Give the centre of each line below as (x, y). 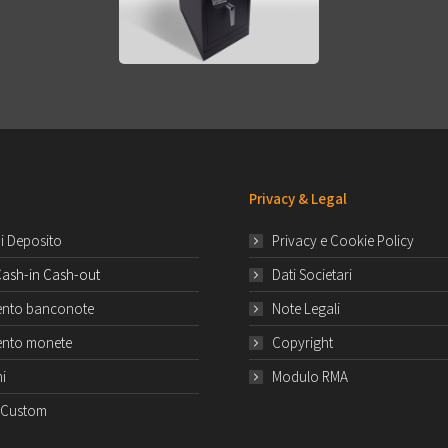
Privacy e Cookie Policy (343, 241)
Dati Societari (312, 275)
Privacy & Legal (298, 199)
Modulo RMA (310, 377)
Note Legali (306, 309)
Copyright (302, 343)
